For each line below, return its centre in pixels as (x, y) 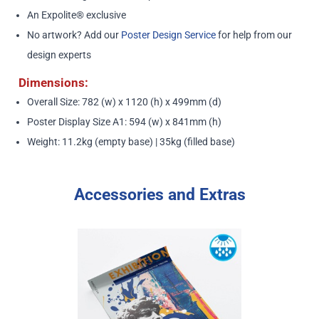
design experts (59, 54)
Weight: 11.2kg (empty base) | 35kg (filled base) (131, 141)
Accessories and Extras (159, 194)
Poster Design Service (168, 35)
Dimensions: (53, 82)
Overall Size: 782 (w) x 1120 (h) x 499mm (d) (124, 101)
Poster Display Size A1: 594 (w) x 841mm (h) (124, 121)
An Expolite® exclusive (76, 15)
